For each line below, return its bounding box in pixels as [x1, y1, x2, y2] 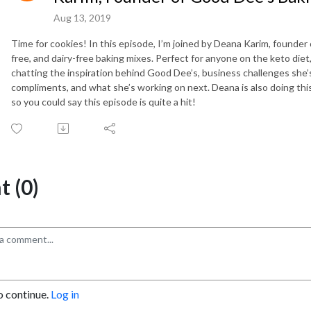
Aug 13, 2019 [53, 11, 111, 24]
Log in [51, 287, 79, 301]
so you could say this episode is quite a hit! [11, 95, 196, 108]
